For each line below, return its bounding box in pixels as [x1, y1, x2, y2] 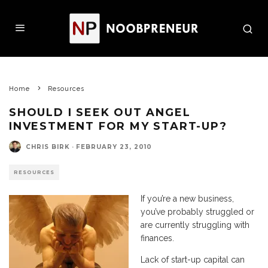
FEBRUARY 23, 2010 [76, 142, 152, 151]
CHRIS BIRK [26, 142, 70, 151]
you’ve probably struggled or [140, 207, 254, 217]
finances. [140, 233, 174, 243]
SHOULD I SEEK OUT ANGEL [9, 106, 191, 119]
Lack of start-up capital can [140, 255, 245, 264]
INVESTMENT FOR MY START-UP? [9, 120, 227, 133]
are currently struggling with [140, 220, 249, 230]
